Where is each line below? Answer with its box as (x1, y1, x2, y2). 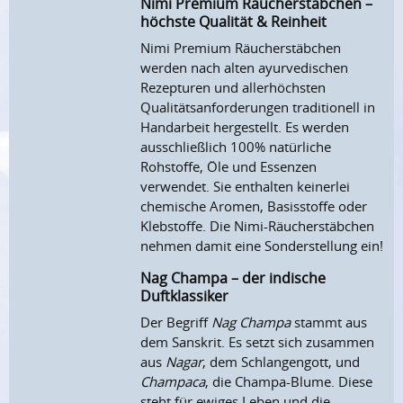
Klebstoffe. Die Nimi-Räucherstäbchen (140, 217, 375, 236)
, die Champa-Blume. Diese (205, 372, 373, 391)
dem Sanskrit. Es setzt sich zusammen (140, 333, 375, 352)
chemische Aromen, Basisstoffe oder (140, 197, 368, 216)
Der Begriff (140, 313, 212, 332)
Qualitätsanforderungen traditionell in (140, 98, 376, 117)
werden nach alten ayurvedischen (140, 58, 349, 77)
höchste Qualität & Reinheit (140, 12, 327, 32)
